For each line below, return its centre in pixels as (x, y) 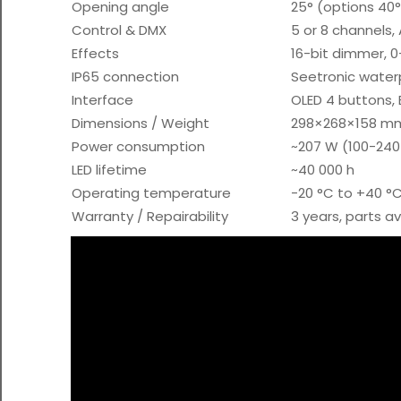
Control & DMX (119, 30)
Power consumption (138, 146)
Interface (102, 99)
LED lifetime (109, 169)
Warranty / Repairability (150, 216)
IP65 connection (125, 76)
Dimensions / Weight (141, 123)
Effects (95, 53)
